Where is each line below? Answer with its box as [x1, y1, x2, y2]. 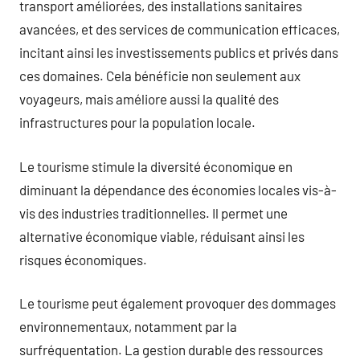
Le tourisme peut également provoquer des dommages [19, 295, 336, 311]
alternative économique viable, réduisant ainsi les [19, 227, 305, 244]
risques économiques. [19, 251, 147, 268]
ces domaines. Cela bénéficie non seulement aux [19, 67, 301, 84]
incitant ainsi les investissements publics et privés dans [19, 44, 338, 60]
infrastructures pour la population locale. [19, 114, 256, 130]
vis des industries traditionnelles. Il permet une [19, 204, 288, 221]
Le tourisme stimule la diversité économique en [19, 157, 292, 174]
